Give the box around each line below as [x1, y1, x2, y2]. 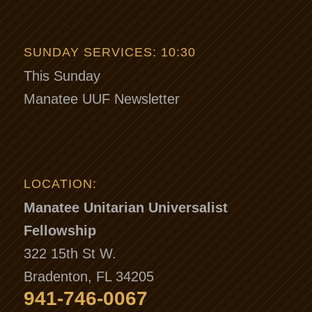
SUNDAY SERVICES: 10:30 [23, 45, 196, 60]
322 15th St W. [23, 245, 116, 261]
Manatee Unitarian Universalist [23, 199, 228, 215]
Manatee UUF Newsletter [23, 91, 180, 107]
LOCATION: [23, 176, 97, 191]
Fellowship [23, 222, 96, 238]
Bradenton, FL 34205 [23, 268, 154, 284]
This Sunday [23, 68, 100, 84]
